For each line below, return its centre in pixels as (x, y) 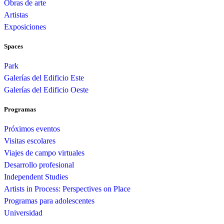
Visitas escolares (30, 141)
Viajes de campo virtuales (44, 153)
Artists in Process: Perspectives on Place (67, 189)
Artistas (16, 14)
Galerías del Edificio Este (44, 78)
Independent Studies (36, 177)
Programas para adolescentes (49, 201)
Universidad (23, 213)
